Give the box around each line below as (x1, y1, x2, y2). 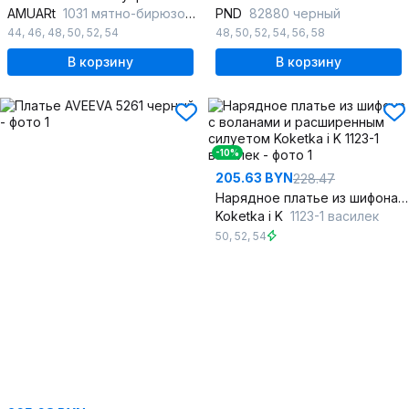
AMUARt (7, 5, 59, 22)
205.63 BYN (215, 170, 293, 186)
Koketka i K (215, 208, 287, 225)
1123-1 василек (290, 208, 379, 225)
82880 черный (249, 5, 341, 22)
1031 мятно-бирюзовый (63, 5, 185, 22)
